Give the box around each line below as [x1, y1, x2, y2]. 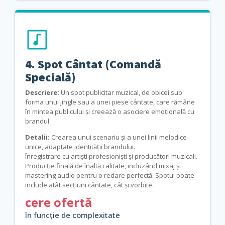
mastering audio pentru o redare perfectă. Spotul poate [25, 170, 194, 180]
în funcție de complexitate [25, 209, 120, 220]
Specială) [25, 69, 76, 85]
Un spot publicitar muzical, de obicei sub [59, 87, 182, 97]
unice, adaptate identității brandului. [25, 142, 135, 151]
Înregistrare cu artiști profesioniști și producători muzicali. [25, 151, 197, 161]
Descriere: [25, 87, 59, 97]
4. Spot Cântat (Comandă [25, 56, 161, 72]
